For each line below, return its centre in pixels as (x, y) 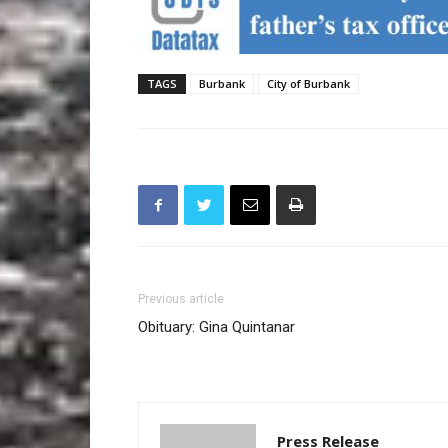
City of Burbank (308, 83)
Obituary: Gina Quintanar (216, 327)
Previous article (181, 299)
